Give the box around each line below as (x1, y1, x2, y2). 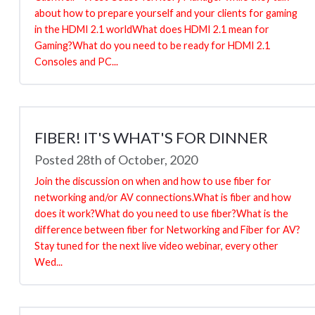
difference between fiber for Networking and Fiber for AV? (34, 223, 300, 236)
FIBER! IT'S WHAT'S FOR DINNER (34, 127, 268, 147)
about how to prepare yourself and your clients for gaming (34, 6, 297, 19)
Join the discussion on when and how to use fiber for (34, 174, 271, 187)
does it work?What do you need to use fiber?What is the (34, 207, 288, 219)
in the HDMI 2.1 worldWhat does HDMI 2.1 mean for (34, 22, 269, 35)
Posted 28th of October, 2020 (34, 151, 198, 167)
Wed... (34, 255, 63, 268)
